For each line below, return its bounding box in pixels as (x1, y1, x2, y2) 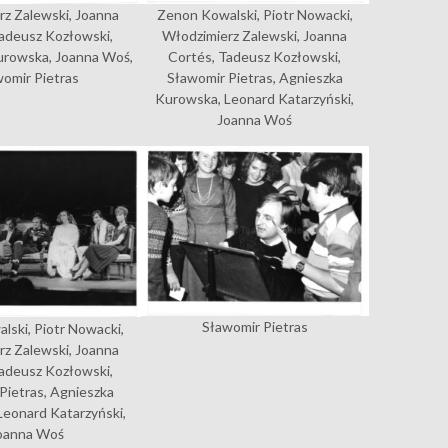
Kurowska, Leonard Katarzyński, (155, 90, 355, 108)
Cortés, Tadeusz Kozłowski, (168, 48, 342, 66)
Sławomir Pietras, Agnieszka (166, 69, 343, 87)
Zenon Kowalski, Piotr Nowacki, (156, 6, 353, 24)
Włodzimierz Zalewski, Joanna (162, 27, 348, 45)
